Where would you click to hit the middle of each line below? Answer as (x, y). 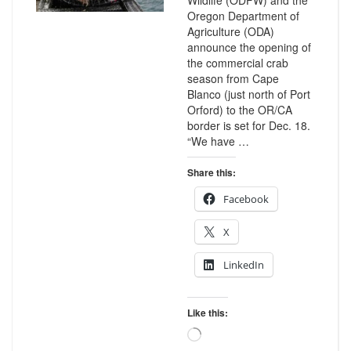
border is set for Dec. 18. (248, 125)
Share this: (211, 172)
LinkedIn (243, 265)
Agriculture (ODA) (230, 31)
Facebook (246, 199)
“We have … (218, 141)
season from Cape (233, 78)
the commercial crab (237, 63)
